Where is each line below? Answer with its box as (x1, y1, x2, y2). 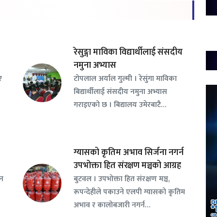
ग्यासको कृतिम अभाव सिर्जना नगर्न (73, 145, 184, 160)
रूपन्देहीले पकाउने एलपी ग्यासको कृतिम (73, 186, 185, 199)
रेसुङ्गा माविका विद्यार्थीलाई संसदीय (73, 45, 183, 60)
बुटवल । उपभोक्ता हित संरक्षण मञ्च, (73, 172, 170, 186)
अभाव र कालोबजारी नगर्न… (73, 199, 151, 212)
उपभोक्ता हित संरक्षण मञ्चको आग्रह (73, 158, 181, 173)
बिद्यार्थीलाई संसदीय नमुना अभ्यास (73, 85, 167, 98)
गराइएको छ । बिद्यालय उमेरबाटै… (73, 98, 167, 111)
